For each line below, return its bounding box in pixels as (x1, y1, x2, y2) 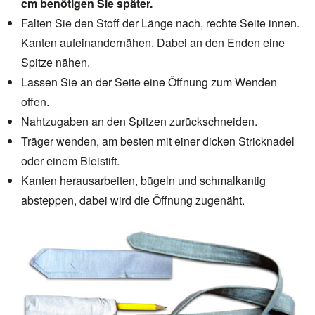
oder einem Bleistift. (21, 152, 120, 169)
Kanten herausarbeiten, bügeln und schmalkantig (21, 172, 266, 188)
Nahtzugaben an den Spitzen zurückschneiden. (21, 112, 257, 129)
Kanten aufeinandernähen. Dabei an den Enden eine (21, 34, 285, 51)
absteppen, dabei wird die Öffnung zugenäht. (21, 191, 245, 208)
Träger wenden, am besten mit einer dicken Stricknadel (21, 132, 295, 149)
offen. (21, 93, 49, 110)
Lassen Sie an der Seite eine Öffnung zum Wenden (21, 73, 277, 90)
